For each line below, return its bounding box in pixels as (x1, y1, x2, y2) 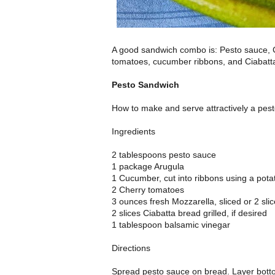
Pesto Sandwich (112, 80, 182, 90)
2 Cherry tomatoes (112, 185, 184, 195)
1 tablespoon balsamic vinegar (112, 220, 230, 230)
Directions (112, 243, 150, 254)
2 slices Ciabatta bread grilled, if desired (112, 208, 267, 219)
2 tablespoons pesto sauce (112, 150, 216, 160)
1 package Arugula (112, 161, 184, 172)
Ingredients (112, 126, 155, 137)
